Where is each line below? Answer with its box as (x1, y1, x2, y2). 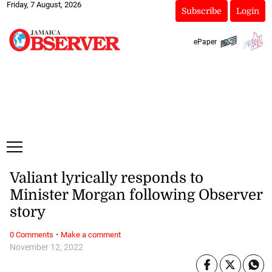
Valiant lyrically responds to (9, 169, 203, 187)
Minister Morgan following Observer (9, 186, 262, 204)
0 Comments (9, 229, 53, 239)
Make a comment (60, 229, 121, 239)
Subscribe (181, 6, 222, 16)
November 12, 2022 (9, 242, 83, 253)
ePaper (193, 37, 217, 46)
